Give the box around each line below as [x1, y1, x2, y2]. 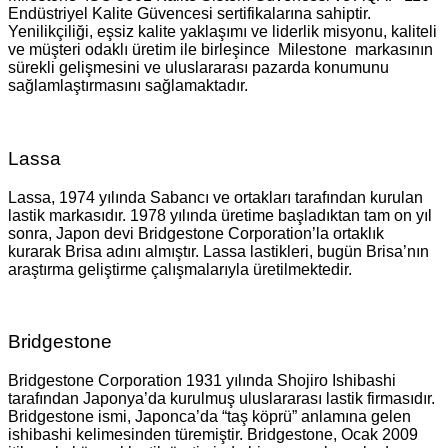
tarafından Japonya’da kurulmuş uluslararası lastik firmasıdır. [8, 390, 435, 408]
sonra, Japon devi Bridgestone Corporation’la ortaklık [8, 224, 384, 242]
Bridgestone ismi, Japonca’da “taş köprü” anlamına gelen [8, 408, 411, 426]
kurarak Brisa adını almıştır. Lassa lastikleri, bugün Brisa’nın [8, 242, 429, 260]
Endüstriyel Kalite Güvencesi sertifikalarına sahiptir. [8, 5, 371, 23]
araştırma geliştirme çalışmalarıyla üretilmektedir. [8, 260, 352, 278]
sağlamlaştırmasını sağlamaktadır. [8, 77, 248, 95]
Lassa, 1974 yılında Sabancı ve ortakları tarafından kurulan [8, 188, 423, 206]
